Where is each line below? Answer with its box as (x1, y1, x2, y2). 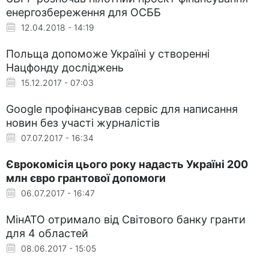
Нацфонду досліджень (6, 61, 124, 74)
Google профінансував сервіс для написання (6, 102, 238, 115)
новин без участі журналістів (6, 116, 160, 129)
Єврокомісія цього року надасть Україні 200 (6, 157, 248, 171)
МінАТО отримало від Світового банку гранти (6, 213, 246, 226)
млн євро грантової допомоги (6, 171, 166, 184)
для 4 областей (6, 226, 88, 240)
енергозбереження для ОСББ (6, 5, 161, 19)
